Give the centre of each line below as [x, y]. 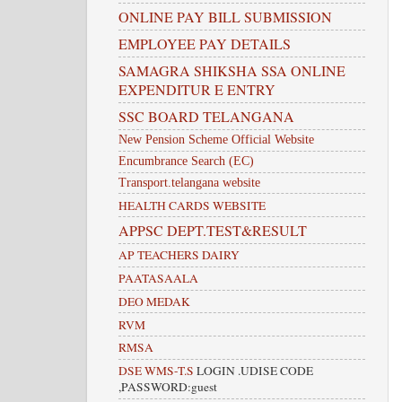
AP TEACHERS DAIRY [179, 255]
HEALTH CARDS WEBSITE [192, 205]
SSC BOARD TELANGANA [206, 116]
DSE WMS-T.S [156, 371]
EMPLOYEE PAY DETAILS [205, 44]
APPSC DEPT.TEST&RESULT [213, 230]
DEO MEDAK [154, 301]
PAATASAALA [158, 279]
